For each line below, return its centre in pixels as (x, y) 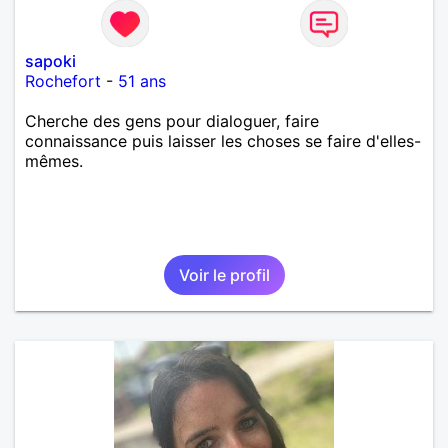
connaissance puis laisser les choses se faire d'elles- (223, 140)
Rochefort (63, 80)
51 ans (142, 80)
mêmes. (54, 160)
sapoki (50, 60)
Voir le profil (224, 274)
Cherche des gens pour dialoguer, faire (172, 120)
